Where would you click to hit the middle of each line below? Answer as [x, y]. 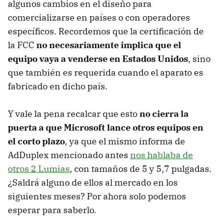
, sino [199, 59]
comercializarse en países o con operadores [99, 18]
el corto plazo [36, 141]
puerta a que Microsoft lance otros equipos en [106, 128]
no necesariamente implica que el [109, 45]
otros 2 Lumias [39, 169]
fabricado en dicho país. [58, 86]
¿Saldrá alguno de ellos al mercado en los [93, 183]
